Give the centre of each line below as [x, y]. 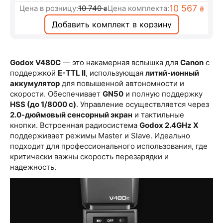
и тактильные [158, 114]
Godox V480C [35, 62]
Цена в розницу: [49, 8]
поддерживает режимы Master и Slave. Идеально [100, 135]
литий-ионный [172, 73]
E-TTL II [72, 73]
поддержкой [34, 73]
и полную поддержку [163, 94]
